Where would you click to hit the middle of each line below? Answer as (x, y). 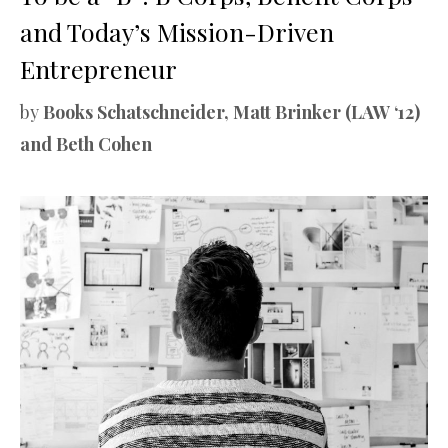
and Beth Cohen (86, 143)
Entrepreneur (98, 68)
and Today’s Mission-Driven (177, 31)
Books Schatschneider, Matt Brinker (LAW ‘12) (231, 111)
